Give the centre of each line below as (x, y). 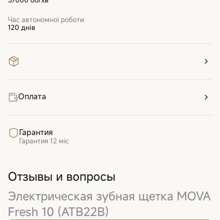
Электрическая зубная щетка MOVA (109, 196)
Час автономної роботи (46, 19)
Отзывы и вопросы (62, 176)
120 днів (22, 27)
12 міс (59, 140)
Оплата (32, 96)
